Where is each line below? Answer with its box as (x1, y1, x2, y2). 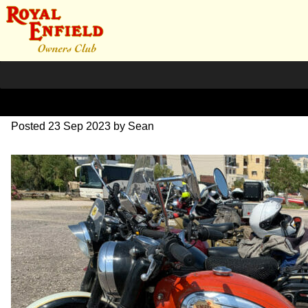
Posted (11, 120, 48, 132)
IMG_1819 (11, 80, 115, 105)
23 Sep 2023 (48, 120, 111, 132)
